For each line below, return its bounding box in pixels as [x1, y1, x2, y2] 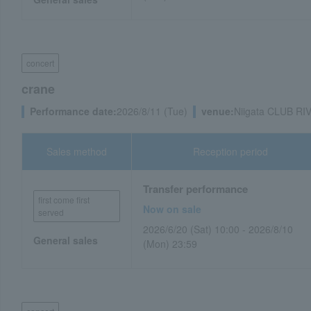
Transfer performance [143, 181, 249, 196]
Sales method [47, 144, 108, 158]
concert [26, 57, 54, 69]
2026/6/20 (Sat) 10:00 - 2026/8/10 [143, 222, 294, 236]
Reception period [193, 144, 269, 158]
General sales [33, 233, 98, 247]
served [38, 206, 64, 218]
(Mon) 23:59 [143, 237, 198, 251]
